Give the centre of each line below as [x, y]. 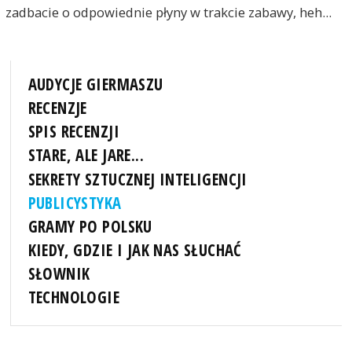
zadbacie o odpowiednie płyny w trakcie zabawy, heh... [168, 12]
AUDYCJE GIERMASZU [95, 84]
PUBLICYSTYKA [75, 202]
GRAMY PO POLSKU [90, 226]
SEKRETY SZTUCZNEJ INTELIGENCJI [137, 179]
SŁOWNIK [59, 274]
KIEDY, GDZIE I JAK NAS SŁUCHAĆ [135, 249]
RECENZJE [57, 108]
